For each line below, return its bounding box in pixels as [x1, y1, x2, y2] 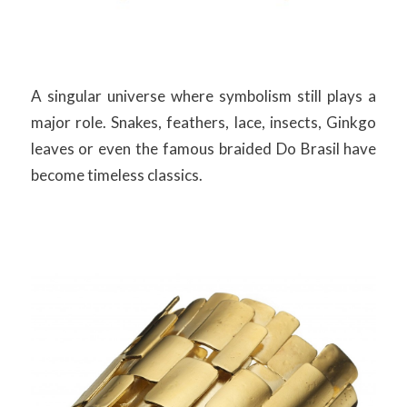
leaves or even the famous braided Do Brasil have [30, 139, 377, 159]
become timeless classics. [30, 165, 203, 185]
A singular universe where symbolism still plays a [30, 86, 377, 106]
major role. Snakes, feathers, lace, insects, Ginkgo [30, 113, 377, 133]
